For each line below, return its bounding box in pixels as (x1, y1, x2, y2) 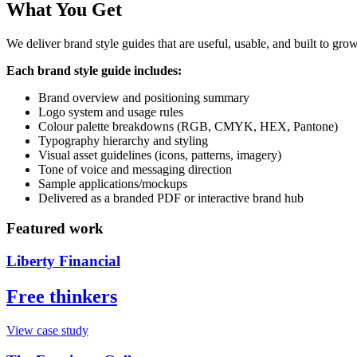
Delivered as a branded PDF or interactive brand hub (38, 190, 304, 205)
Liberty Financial (6, 252, 120, 269)
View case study (6, 323, 88, 337)
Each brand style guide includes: (6, 63, 182, 77)
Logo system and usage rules (38, 104, 183, 119)
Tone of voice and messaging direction (38, 162, 232, 176)
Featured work (6, 220, 104, 237)
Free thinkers (6, 285, 117, 307)
